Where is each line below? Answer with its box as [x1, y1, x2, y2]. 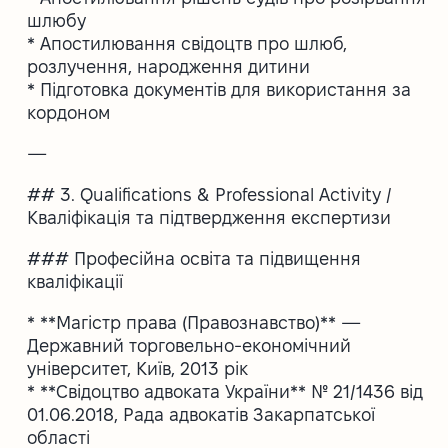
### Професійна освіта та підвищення [27, 248, 362, 268]
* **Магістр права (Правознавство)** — [27, 312, 362, 332]
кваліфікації [27, 271, 124, 291]
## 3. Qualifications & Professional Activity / [27, 184, 393, 204]
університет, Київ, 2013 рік [27, 358, 249, 378]
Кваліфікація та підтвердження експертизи [27, 207, 392, 227]
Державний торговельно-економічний [27, 335, 352, 355]
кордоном [27, 102, 111, 122]
